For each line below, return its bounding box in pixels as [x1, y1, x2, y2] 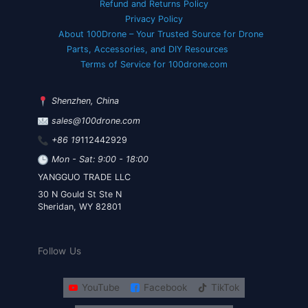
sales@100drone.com [52, 115, 141, 126]
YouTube [82, 282, 120, 294]
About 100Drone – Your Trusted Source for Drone [58, 29, 263, 40]
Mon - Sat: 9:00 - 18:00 [52, 154, 149, 165]
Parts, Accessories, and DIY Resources [66, 44, 228, 55]
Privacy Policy [125, 14, 183, 25]
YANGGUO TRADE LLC [38, 171, 131, 182]
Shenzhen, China [52, 96, 120, 107]
